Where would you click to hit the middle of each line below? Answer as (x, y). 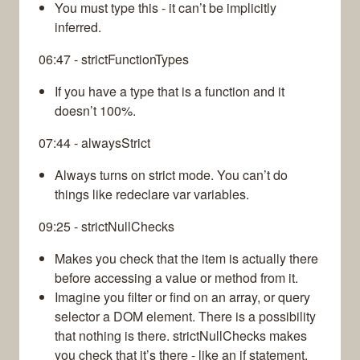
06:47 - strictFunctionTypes (114, 59)
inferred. (78, 27)
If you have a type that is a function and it (170, 92)
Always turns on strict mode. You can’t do (171, 175)
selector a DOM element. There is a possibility (185, 317)
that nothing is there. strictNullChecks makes (181, 336)
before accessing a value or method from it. (176, 278)
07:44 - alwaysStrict (94, 143)
